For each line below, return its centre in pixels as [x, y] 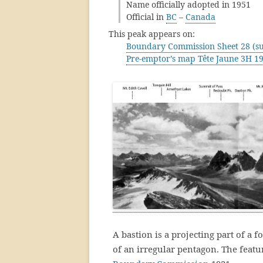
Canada [200, 17]
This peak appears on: [152, 34]
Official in [146, 17]
